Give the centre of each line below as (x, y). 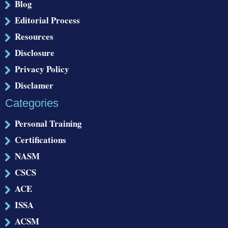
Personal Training (48, 123)
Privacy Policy (42, 69)
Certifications (40, 139)
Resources (34, 36)
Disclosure (35, 52)
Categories (32, 103)
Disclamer (34, 85)
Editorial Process (47, 20)
